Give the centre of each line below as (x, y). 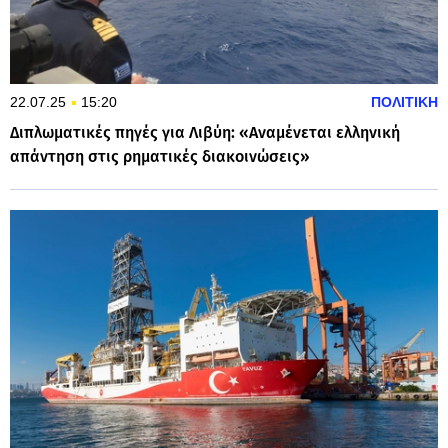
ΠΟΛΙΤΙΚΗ (404, 101)
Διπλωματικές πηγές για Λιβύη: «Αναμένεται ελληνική (205, 132)
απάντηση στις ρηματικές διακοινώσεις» (160, 156)
